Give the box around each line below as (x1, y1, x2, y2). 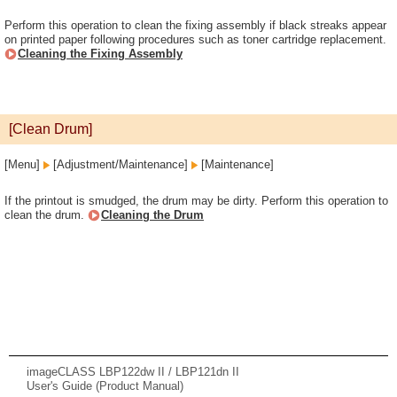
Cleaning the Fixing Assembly (18, 47, 183, 60)
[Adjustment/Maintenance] (50, 158, 191, 171)
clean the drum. (4, 208, 88, 222)
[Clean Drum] (9, 121, 92, 136)
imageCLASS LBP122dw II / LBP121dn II (27, 365, 239, 378)
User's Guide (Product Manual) (27, 379, 183, 393)
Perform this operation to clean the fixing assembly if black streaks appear (4, 19, 386, 32)
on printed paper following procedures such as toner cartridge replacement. (4, 33, 386, 46)
